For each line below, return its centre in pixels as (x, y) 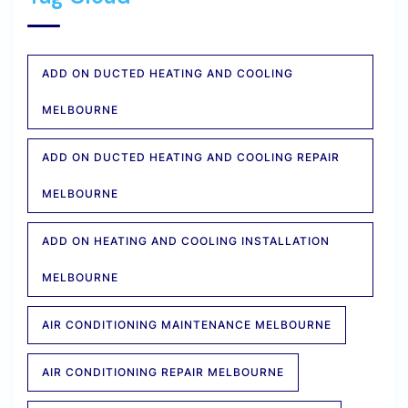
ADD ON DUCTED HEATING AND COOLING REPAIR (191, 158)
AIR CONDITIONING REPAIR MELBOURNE (163, 372)
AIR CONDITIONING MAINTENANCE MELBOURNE (187, 325)
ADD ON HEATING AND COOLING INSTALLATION (186, 241)
